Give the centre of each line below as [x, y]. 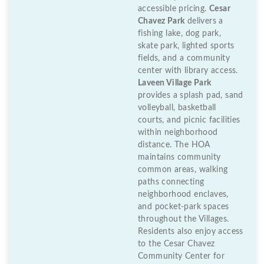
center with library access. [188, 71]
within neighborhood [178, 133]
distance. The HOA [174, 145]
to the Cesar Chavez [176, 244]
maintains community [179, 158]
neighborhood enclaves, [183, 195]
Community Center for [181, 257]
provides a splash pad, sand [191, 96]
